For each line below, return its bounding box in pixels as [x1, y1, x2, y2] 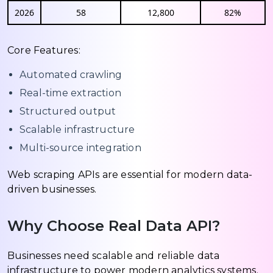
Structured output [19, 105, 116, 117]
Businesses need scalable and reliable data [7, 249, 220, 261]
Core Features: [7, 44, 80, 56]
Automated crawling [19, 68, 122, 80]
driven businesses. [7, 183, 97, 195]
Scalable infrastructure [19, 123, 135, 135]
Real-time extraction [19, 87, 121, 99]
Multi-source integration [19, 141, 141, 154]
